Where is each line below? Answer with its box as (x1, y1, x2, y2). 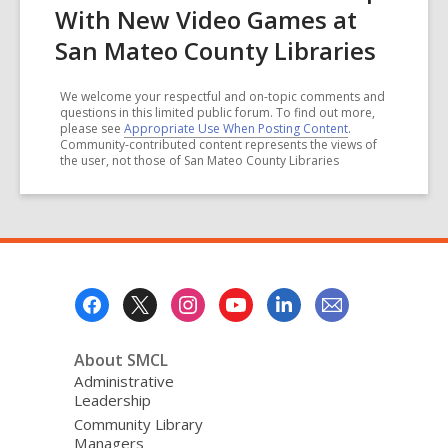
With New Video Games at (55, 3, 357, 36)
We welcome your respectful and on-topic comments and (60, 88, 385, 105)
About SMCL (73, 349, 168, 371)
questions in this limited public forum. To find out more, (60, 104, 375, 121)
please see (60, 120, 124, 137)
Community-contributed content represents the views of (60, 136, 377, 153)
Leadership (73, 390, 151, 410)
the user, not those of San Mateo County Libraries (60, 152, 339, 169)
